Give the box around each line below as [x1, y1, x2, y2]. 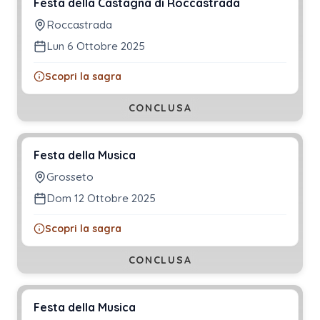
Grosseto [46, 169, 94, 184]
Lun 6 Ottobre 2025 [46, 39, 145, 53]
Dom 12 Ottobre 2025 [46, 191, 156, 205]
